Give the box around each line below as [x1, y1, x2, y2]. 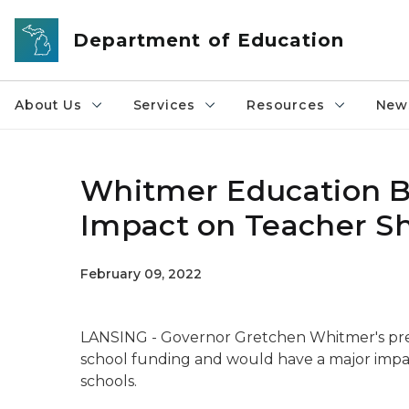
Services [132, 97, 196, 113]
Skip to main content [8, 11, 156, 27]
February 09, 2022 [80, 266, 202, 282]
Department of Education [73, 29, 345, 51]
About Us [15, 97, 82, 113]
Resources [246, 97, 325, 113]
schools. [80, 372, 137, 390]
